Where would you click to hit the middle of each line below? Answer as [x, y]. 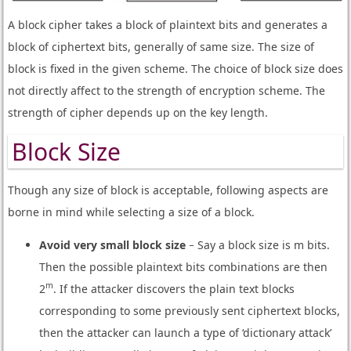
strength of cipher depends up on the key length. [138, 112]
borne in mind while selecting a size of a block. [131, 212]
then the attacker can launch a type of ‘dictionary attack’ [185, 332]
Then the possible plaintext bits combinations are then [183, 266]
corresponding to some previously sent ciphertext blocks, [189, 310]
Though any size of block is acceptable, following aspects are [168, 190]
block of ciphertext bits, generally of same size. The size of [161, 46]
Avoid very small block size [112, 244]
